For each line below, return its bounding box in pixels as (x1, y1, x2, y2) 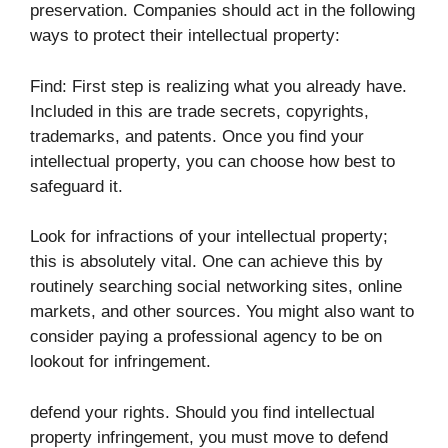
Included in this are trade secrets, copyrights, (30, 101, 369, 121)
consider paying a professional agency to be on (30, 327, 382, 347)
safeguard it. (30, 176, 123, 196)
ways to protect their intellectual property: (30, 26, 340, 46)
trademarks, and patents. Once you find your (30, 126, 364, 146)
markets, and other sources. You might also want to (30, 302, 414, 322)
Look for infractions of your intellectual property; (30, 227, 388, 247)
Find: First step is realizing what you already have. (30, 76, 407, 96)
